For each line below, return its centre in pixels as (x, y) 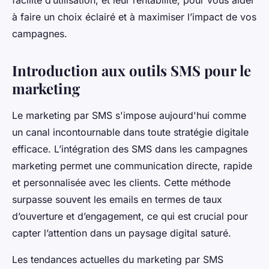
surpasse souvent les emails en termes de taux (117, 200)
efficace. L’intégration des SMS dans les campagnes (130, 149)
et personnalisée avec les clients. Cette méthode (121, 183)
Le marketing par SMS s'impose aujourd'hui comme (129, 116)
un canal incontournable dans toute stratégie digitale (130, 132)
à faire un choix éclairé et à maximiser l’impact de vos (134, 17)
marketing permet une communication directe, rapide (132, 166)
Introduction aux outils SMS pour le (131, 71)
